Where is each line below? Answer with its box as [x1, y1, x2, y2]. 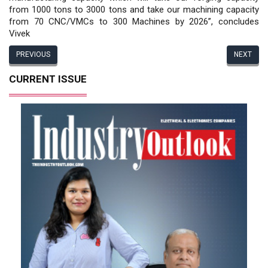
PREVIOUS [16, 50, 50, 59]
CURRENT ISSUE [9, 72, 87, 85]
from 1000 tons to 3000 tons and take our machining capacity [9, 4, 259, 15]
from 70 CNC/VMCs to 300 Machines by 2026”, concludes [9, 16, 259, 27]
